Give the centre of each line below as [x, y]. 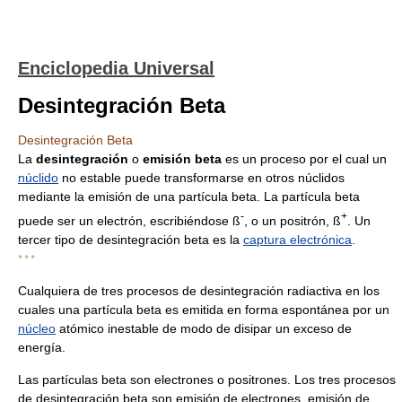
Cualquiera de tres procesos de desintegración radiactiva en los [199, 290]
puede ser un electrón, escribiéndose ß [129, 220]
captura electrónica [297, 239]
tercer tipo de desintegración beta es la [131, 239]
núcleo [37, 328]
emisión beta [182, 159]
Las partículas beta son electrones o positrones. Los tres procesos [207, 379]
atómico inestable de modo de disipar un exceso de [204, 328]
